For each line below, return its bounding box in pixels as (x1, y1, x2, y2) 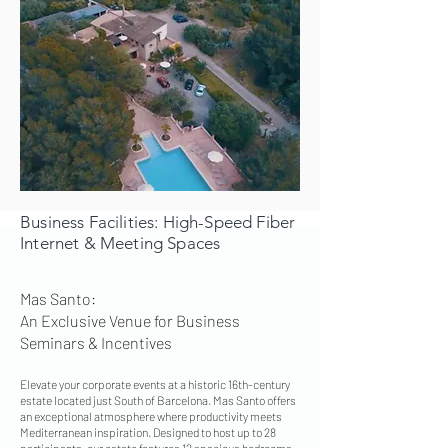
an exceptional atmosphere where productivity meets (20, 409, 282, 423)
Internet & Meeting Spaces (20, 233, 221, 253)
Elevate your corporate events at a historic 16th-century (20, 377, 290, 391)
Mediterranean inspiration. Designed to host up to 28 (20, 425, 276, 439)
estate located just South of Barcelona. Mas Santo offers (20, 393, 296, 407)
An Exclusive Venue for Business (20, 311, 240, 330)
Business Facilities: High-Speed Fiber (20, 212, 296, 232)
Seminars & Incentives (20, 333, 172, 352)
